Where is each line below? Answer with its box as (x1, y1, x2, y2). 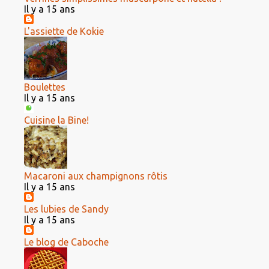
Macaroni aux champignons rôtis (24, 171, 168, 181)
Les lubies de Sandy (24, 204, 109, 214)
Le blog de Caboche (24, 237, 109, 247)
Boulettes (24, 82, 65, 92)
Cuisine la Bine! (24, 115, 89, 125)
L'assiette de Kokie (24, 26, 104, 37)
